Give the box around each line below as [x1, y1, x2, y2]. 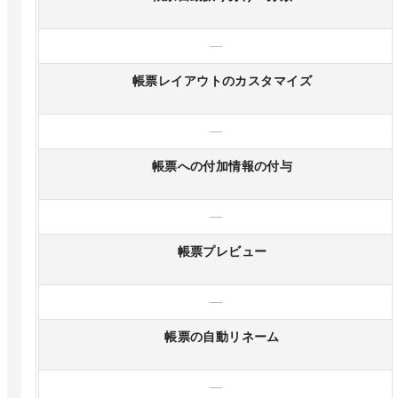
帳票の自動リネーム [164, 330, 280, 345]
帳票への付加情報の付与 [151, 160, 293, 174]
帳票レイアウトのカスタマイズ [132, 75, 312, 89]
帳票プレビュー [177, 245, 267, 259]
